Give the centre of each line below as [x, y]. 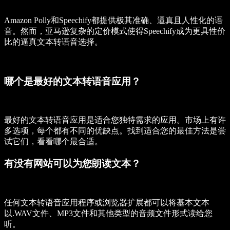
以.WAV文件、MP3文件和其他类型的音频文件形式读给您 [108, 213]
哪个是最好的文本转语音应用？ [72, 81]
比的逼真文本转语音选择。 [54, 42]
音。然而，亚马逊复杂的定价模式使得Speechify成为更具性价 [115, 31]
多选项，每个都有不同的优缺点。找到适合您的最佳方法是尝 [115, 131]
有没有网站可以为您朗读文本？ [72, 164]
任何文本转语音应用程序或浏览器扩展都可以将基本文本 [107, 202]
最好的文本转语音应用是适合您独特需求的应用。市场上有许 [115, 120]
